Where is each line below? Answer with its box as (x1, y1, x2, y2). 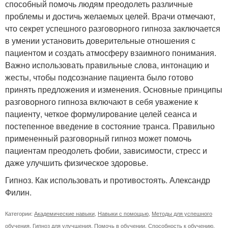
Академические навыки (34, 209, 95, 218)
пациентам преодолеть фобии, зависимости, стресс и (5, 145, 207, 157)
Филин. (5, 186, 32, 198)
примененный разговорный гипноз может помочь (5, 132, 191, 145)
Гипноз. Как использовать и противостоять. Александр (5, 174, 210, 186)
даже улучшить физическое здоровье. (5, 157, 148, 169)
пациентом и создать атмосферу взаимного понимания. (5, 47, 216, 59)
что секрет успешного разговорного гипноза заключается (5, 22, 220, 35)
